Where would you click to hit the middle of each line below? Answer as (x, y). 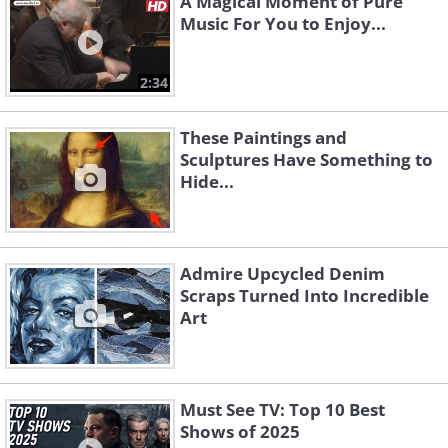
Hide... (207, 182)
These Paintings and (263, 138)
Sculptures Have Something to (306, 160)
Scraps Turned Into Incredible (304, 296)
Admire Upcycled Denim (282, 274)
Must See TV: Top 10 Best (282, 410)
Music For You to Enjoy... (283, 24)
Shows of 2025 (240, 432)
